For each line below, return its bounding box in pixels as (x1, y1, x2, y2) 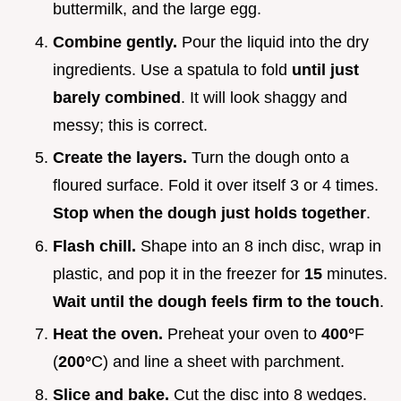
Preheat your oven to (163, 325, 321, 344)
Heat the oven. (53, 325, 163, 344)
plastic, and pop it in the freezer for (53, 264, 304, 283)
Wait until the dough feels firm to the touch (53, 292, 380, 311)
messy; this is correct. (53, 115, 208, 134)
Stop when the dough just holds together (53, 204, 366, 223)
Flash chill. (53, 236, 136, 255)
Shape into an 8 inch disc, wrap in (136, 236, 381, 255)
